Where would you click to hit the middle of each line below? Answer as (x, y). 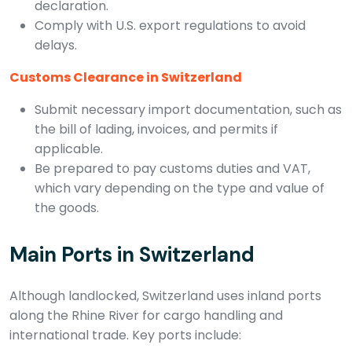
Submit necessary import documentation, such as (188, 109)
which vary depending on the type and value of (180, 188)
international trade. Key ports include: (125, 335)
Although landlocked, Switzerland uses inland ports (165, 295)
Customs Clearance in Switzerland (126, 77)
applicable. (69, 148)
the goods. (67, 207)
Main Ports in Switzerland (132, 254)
